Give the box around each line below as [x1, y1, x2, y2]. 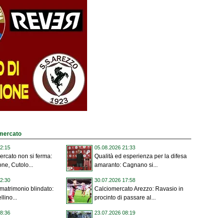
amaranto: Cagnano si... [94, 162, 158, 169]
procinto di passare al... [94, 194, 156, 201]
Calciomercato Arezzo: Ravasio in [94, 185, 183, 193]
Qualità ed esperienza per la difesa [94, 153, 187, 160]
